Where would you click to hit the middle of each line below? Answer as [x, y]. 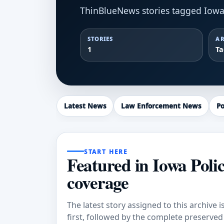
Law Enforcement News [161, 106]
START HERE [106, 151]
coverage [97, 182]
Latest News [85, 106]
